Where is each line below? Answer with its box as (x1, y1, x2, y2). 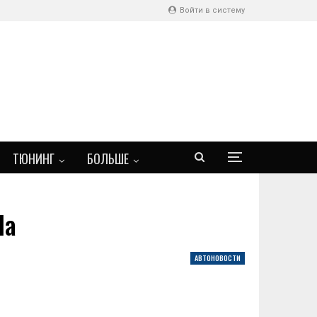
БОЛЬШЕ (87, 149, 129, 168)
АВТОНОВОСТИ (195, 253, 241, 263)
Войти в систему (178, 6, 245, 15)
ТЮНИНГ (13, 149, 54, 168)
